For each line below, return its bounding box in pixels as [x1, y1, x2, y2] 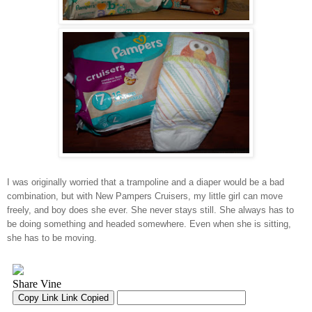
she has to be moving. [7, 233, 97, 244]
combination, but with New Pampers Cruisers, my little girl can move [7, 191, 283, 202]
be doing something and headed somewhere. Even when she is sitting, [7, 219, 291, 230]
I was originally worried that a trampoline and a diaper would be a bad [7, 177, 284, 188]
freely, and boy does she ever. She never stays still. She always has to [7, 205, 294, 216]
